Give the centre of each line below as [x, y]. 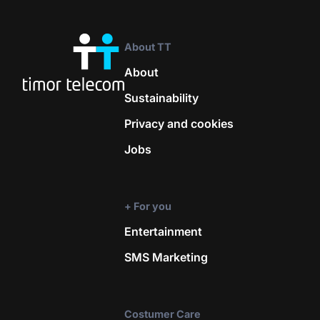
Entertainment [164, 231]
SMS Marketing [166, 257]
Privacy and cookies [179, 124]
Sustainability [162, 98]
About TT [148, 47]
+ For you [148, 206]
